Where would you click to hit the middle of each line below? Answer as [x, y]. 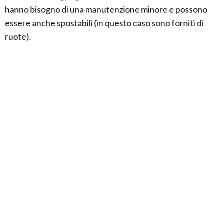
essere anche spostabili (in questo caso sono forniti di [104, 23]
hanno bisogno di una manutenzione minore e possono [106, 9]
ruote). [18, 36]
